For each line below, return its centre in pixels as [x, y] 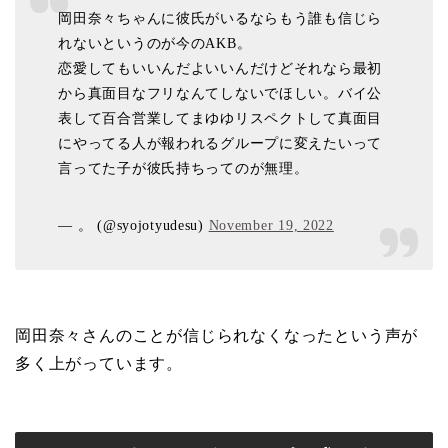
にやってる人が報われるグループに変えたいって [220, 142]
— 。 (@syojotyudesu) [133, 224]
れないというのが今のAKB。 [155, 42]
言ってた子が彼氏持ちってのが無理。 [183, 167]
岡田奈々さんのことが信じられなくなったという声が [217, 336]
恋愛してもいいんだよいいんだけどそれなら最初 [220, 67]
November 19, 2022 [271, 224]
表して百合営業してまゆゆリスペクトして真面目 [220, 117]
